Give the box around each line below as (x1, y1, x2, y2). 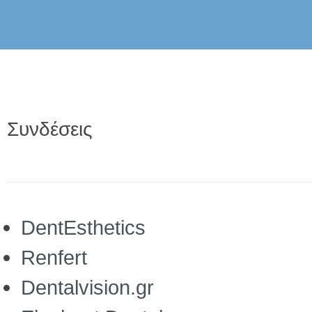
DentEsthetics (21, 216, 146, 239)
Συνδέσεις (7, 118, 93, 140)
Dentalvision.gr (21, 276, 154, 299)
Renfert (21, 246, 87, 269)
